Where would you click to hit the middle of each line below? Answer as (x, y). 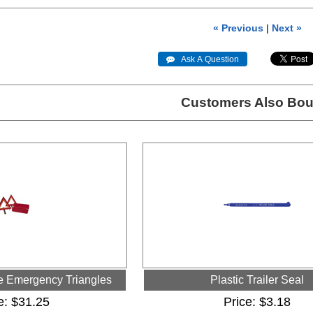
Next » (287, 28)
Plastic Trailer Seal (257, 280)
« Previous (239, 28)
